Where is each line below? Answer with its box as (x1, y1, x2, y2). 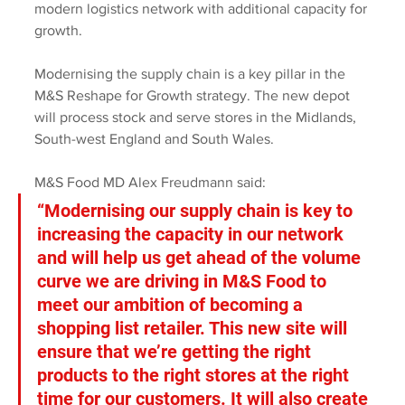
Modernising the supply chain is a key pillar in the (34, 66, 349, 82)
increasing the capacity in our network (37, 223, 348, 246)
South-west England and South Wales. (34, 131, 274, 147)
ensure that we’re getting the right (37, 341, 316, 363)
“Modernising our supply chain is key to (37, 200, 357, 222)
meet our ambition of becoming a (37, 294, 307, 316)
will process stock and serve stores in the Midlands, (34, 109, 360, 126)
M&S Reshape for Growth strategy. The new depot (34, 88, 353, 104)
